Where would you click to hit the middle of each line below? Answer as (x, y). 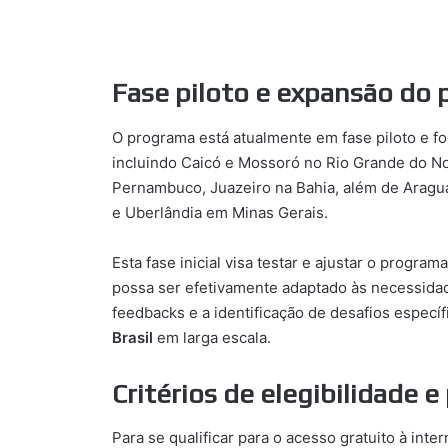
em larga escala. (212, 337)
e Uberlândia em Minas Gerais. (220, 212)
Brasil (132, 337)
